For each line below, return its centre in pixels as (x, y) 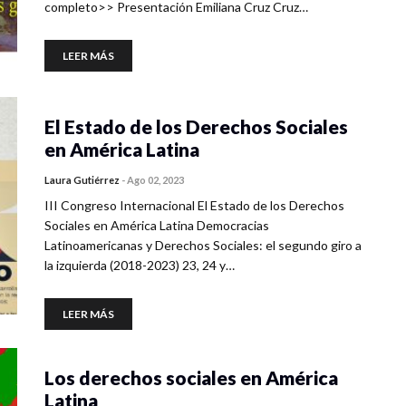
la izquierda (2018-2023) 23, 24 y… (140, 265)
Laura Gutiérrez (82, 180)
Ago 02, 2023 (155, 180)
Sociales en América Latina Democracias (157, 225)
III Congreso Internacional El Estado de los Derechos (194, 205)
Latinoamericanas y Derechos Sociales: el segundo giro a (203, 245)
